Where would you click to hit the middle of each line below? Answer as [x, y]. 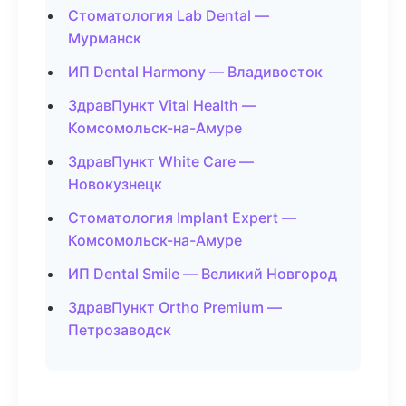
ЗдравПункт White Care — [161, 161]
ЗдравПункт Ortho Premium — [175, 307]
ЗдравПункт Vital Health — [162, 105]
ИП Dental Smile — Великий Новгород [203, 274]
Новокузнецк [115, 184]
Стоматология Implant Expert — [182, 217]
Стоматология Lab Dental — [169, 15]
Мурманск [105, 38]
